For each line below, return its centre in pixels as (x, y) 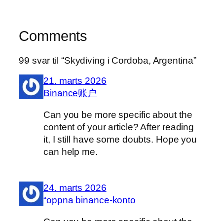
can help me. (71, 151)
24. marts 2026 (75, 188)
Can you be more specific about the (118, 114)
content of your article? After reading (119, 127)
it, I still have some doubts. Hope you (120, 139)
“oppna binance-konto (90, 200)
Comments (53, 36)
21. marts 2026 (75, 81)
